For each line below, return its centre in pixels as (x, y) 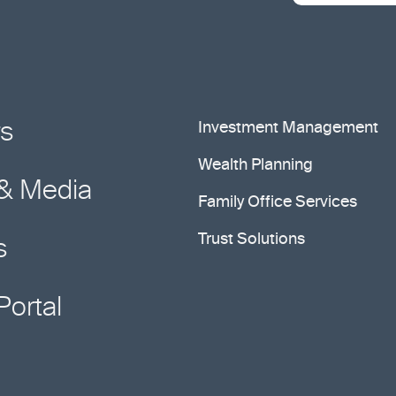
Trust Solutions (251, 240)
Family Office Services (278, 202)
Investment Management (288, 128)
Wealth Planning (255, 165)
